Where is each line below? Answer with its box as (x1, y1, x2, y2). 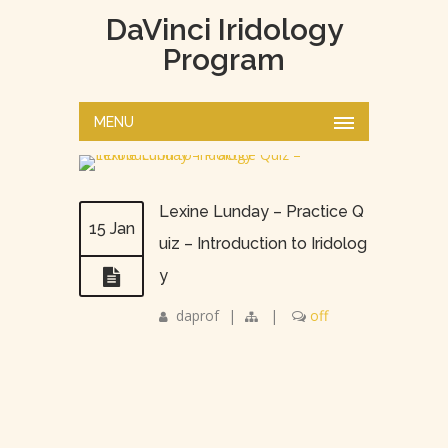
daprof (176, 306, 219, 325)
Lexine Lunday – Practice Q (159, 202, 364, 221)
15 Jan (88, 219, 135, 238)
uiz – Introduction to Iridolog (159, 234, 367, 253)
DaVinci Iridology (105, 12, 343, 47)
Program (163, 42, 285, 77)
